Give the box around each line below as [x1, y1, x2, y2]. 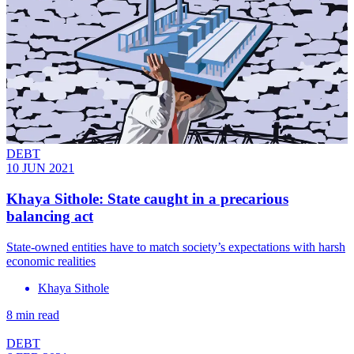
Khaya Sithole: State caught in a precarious [6, 190, 288, 208]
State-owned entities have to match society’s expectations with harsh [6, 239, 345, 254]
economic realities [6, 254, 96, 268]
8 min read [6, 307, 59, 322]
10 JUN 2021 [6, 161, 74, 175]
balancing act [6, 208, 93, 225]
